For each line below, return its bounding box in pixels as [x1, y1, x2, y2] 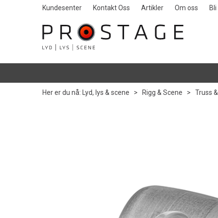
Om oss [175, 4, 198, 12]
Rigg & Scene [142, 89, 182, 96]
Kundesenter [42, 4, 82, 12]
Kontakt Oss [93, 4, 130, 12]
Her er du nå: [42, 89, 81, 96]
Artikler [141, 4, 163, 12]
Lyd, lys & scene [82, 89, 129, 96]
